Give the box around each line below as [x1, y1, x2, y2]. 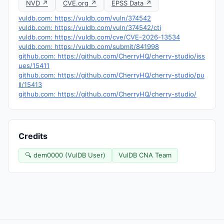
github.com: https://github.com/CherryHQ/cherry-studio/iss [18, 52, 205, 60]
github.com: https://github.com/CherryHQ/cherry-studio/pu [18, 71, 204, 79]
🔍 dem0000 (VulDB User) [25, 151, 105, 159]
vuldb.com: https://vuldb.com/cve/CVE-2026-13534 [18, 33, 180, 41]
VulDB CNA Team [118, 151, 171, 159]
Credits [18, 131, 47, 141]
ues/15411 [18, 61, 49, 69]
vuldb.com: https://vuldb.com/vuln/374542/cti [18, 23, 161, 31]
